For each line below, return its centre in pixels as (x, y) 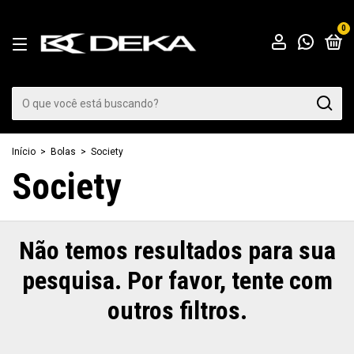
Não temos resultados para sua (177, 250)
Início (24, 152)
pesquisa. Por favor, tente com (177, 281)
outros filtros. (177, 311)
